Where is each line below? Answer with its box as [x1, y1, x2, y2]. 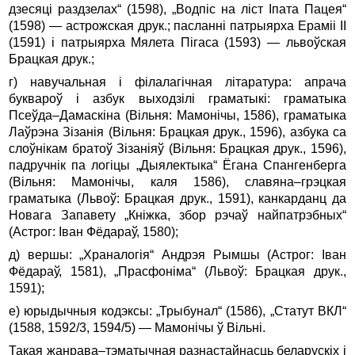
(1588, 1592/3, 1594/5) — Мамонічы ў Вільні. [9, 320, 266, 334]
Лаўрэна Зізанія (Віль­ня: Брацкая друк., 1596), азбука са [9, 124, 346, 139]
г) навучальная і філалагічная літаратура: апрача [9, 74, 346, 89]
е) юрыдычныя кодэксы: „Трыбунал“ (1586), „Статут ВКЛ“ [9, 303, 346, 318]
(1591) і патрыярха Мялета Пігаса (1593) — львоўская [9, 35, 346, 49]
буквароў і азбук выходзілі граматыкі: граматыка [9, 91, 346, 105]
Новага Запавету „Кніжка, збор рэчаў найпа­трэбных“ [9, 208, 346, 222]
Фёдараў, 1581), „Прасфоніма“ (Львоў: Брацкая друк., [9, 264, 346, 278]
